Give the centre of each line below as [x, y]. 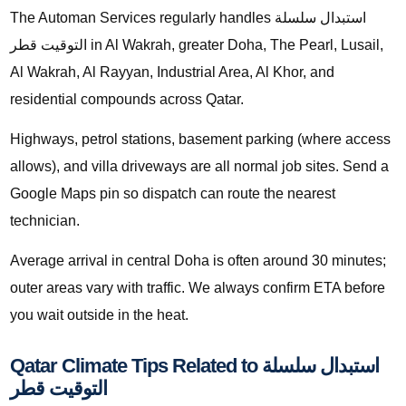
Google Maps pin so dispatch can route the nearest [173, 194]
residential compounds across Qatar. [127, 100]
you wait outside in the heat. [99, 315]
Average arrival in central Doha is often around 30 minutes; [198, 261]
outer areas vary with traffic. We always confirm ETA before [198, 288]
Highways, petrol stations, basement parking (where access [200, 140]
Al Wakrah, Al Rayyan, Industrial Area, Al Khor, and [172, 72]
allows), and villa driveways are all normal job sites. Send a [199, 167]
